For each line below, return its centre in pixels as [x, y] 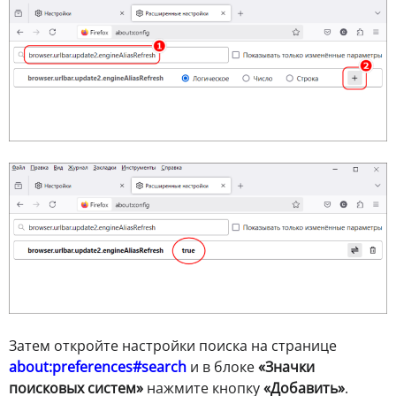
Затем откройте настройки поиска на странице [173, 345]
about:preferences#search [98, 366]
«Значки [286, 366]
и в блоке [222, 366]
